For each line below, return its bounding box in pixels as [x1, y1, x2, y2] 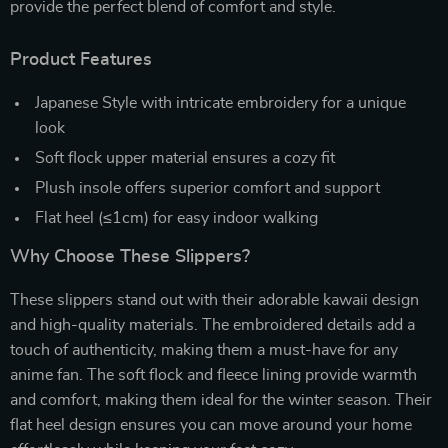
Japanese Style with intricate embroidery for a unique [35, 95, 406, 111]
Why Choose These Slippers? [10, 248, 250, 266]
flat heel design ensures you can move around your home [10, 417, 412, 433]
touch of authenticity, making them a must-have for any [10, 342, 398, 358]
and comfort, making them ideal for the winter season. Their [10, 392, 432, 408]
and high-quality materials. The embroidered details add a [10, 317, 415, 333]
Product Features [10, 51, 152, 69]
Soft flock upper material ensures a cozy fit [35, 150, 335, 166]
